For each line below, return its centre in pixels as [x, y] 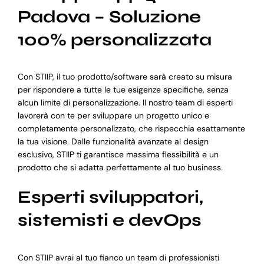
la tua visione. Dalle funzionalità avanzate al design [113, 142]
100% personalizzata [114, 39]
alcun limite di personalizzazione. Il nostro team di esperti [125, 103]
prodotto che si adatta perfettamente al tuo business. [120, 168]
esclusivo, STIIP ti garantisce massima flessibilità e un [118, 155]
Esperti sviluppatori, [110, 197]
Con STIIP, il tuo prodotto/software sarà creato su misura [125, 77]
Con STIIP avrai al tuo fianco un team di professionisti [118, 257]
